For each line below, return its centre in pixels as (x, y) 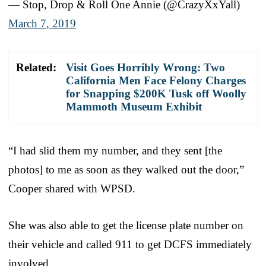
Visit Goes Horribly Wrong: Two (145, 67)
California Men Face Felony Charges (156, 80)
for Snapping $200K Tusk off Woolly (156, 93)
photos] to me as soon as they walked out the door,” (126, 169)
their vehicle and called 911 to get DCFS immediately (130, 244)
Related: (36, 67)
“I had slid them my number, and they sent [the (115, 150)
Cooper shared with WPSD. (72, 188)
